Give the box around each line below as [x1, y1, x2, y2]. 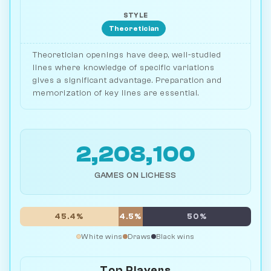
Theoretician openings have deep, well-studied [33, 50, 221, 60]
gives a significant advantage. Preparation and [33, 76, 222, 85]
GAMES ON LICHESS [94, 171, 177, 180]
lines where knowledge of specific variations [33, 63, 215, 73]
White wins [81, 232, 123, 241]
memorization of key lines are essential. [33, 88, 199, 98]
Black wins [156, 232, 195, 241]
